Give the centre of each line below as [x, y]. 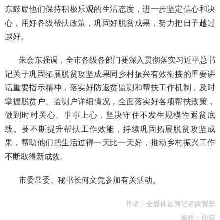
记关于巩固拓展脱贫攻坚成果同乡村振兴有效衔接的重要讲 [110, 74]
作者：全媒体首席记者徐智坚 [170, 204]
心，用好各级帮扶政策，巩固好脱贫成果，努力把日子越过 [110, 23]
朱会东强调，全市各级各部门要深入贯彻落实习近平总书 [117, 60]
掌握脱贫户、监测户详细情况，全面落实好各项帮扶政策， [110, 101]
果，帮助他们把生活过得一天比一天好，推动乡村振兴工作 [110, 143]
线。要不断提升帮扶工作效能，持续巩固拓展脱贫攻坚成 [110, 129]
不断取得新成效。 [36, 156]
